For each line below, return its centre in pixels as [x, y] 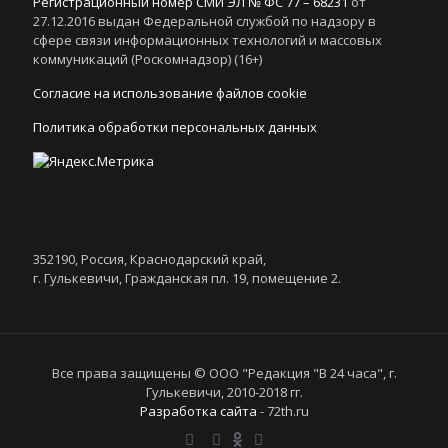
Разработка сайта [198, 411]
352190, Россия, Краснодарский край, [149, 259]
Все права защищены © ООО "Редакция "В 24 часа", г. [224, 373]
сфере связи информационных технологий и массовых [207, 40]
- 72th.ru [282, 411]
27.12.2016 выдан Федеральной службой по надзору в [204, 21]
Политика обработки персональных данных [175, 127]
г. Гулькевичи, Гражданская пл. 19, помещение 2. [187, 278]
